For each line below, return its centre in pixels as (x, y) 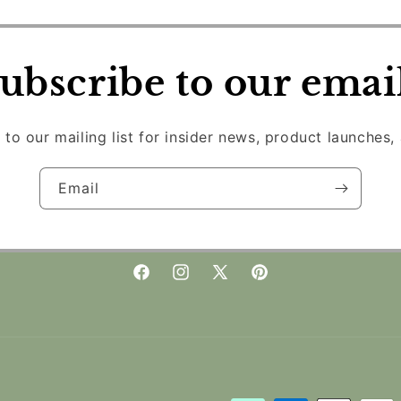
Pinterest (277, 282)
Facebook (162, 282)
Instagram (202, 282)
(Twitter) (237, 304)
